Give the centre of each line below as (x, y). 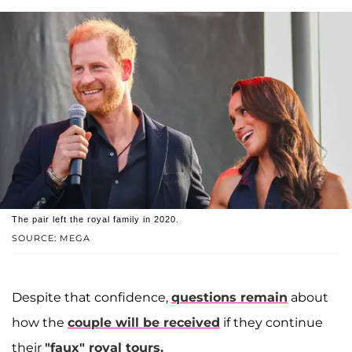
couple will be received (144, 323)
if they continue (271, 323)
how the (40, 323)
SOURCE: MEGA (51, 238)
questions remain (229, 298)
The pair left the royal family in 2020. (95, 220)
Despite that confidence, (92, 298)
